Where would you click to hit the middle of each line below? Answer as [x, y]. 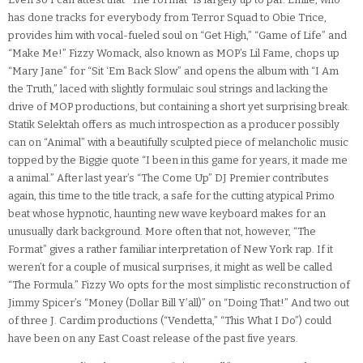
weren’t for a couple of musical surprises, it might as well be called [170, 267]
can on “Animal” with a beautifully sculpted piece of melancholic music [178, 143]
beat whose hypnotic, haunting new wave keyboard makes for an [167, 214]
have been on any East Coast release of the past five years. [153, 339]
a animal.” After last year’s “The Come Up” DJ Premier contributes [169, 178]
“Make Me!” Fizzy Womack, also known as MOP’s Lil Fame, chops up [174, 53]
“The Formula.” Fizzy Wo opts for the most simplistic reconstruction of [179, 285]
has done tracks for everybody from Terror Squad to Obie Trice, [167, 18]
